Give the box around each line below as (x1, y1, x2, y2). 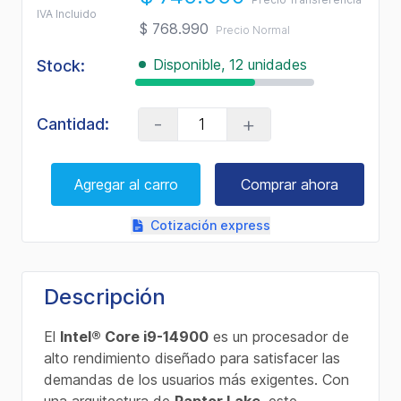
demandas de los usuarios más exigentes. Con (44, 371, 349, 388)
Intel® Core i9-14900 (60, 328, 209, 346)
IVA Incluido (37, 7, 97, 21)
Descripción (44, 284, 166, 310)
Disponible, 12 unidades (153, 55, 307, 73)
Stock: (37, 56, 85, 75)
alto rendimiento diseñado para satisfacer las (44, 349, 340, 367)
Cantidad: (37, 115, 109, 133)
